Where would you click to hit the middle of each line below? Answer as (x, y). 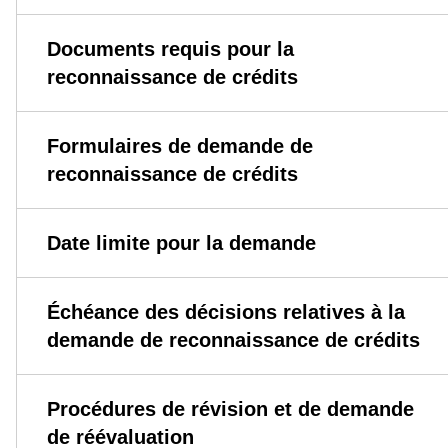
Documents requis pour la (170, 49)
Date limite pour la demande (181, 243)
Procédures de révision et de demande (230, 409)
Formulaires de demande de (179, 146)
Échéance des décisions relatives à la (225, 312)
